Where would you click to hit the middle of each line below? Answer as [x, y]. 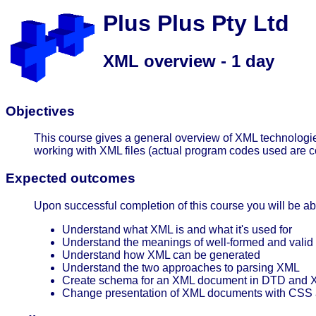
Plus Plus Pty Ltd [196, 23]
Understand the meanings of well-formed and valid [188, 242]
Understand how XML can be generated [161, 255]
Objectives [40, 111]
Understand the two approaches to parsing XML [181, 267]
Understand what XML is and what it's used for [177, 229]
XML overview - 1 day [189, 61]
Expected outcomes [71, 178]
